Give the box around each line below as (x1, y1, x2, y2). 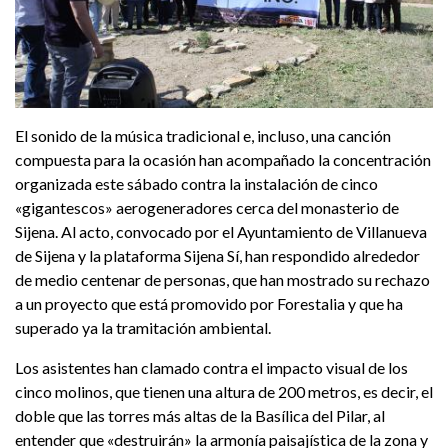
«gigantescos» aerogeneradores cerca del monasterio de (15, 198, 399, 218)
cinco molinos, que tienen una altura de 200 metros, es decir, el (15, 382, 433, 402)
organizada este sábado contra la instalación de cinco (15, 174, 378, 194)
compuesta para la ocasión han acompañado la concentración (15, 150, 431, 170)
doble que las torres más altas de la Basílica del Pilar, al (15, 406, 385, 426)
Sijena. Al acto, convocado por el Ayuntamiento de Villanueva (15, 222, 427, 242)
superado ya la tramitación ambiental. (15, 318, 274, 338)
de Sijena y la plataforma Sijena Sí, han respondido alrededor (15, 246, 420, 266)
